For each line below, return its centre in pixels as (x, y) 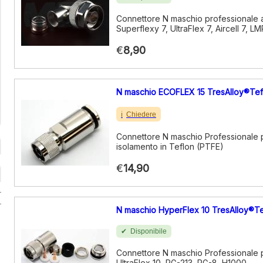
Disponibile (149, 231)
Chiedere (141, 114)
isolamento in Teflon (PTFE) (170, 146)
